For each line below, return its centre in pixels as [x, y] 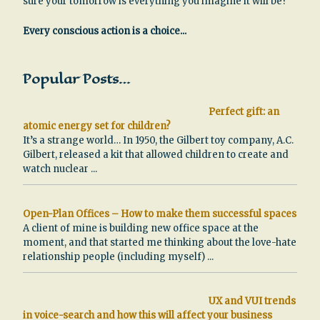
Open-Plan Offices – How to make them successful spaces [160, 214]
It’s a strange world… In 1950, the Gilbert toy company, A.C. [158, 140]
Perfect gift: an [244, 112]
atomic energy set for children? [97, 126]
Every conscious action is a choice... [105, 31]
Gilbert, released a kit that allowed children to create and [156, 155]
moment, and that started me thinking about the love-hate [160, 242]
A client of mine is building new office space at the [141, 228]
